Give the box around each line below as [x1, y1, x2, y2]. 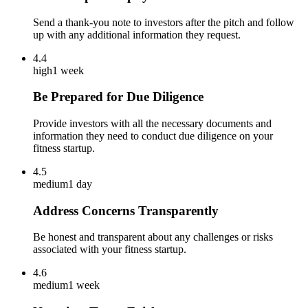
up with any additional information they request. [33, 28, 241, 41]
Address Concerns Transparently [33, 203, 219, 218]
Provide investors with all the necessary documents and [33, 117, 272, 129]
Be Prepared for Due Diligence [33, 89, 203, 104]
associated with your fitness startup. [33, 243, 186, 256]
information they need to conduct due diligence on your [33, 129, 273, 142]
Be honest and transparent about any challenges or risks [33, 231, 273, 243]
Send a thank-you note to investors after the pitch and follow [33, 16, 294, 28]
